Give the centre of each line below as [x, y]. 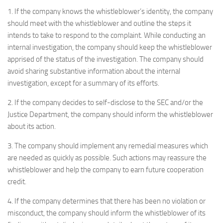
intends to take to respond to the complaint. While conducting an [107, 35]
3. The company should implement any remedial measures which [108, 146]
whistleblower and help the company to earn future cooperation [106, 170]
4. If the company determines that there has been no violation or [107, 201]
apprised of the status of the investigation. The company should [106, 59]
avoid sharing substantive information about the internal [94, 71]
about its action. [32, 126]
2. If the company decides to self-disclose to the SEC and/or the [105, 103]
